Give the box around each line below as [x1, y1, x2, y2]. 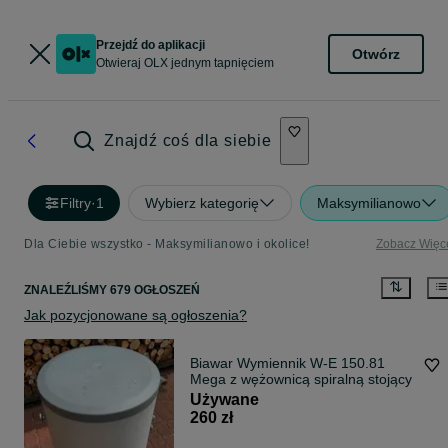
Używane [190, 391, 259, 409]
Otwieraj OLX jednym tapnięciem [96, 56, 274, 70]
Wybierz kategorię [145, 195, 259, 211]
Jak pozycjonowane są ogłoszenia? [24, 307, 247, 324]
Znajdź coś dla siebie [104, 132, 272, 149]
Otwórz [352, 45, 400, 62]
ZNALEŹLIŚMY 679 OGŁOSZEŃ [24, 283, 200, 298]
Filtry [60, 195, 91, 211]
